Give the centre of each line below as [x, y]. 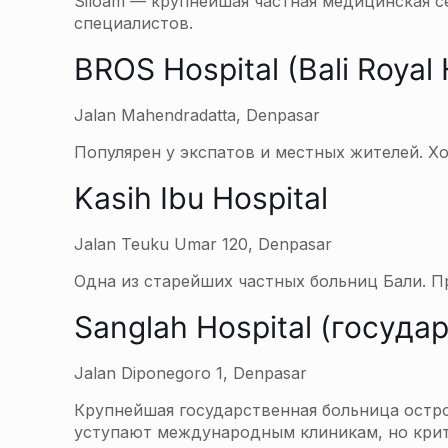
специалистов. [133, 23]
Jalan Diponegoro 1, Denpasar [190, 373]
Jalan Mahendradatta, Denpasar [197, 115]
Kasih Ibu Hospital [201, 198]
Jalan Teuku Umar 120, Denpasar [203, 244]
